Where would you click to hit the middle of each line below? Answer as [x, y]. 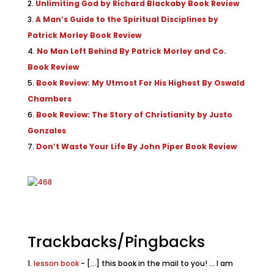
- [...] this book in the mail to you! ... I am [156, 264]
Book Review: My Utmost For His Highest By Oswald [140, 83]
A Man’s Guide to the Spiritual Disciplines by [127, 20]
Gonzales [46, 131]
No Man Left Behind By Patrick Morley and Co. [131, 51]
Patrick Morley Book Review [84, 35]
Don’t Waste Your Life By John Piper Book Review [136, 147]
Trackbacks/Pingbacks [116, 242]
